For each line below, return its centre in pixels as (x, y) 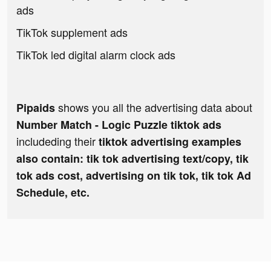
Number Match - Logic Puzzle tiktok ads (119, 125)
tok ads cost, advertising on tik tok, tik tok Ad (134, 176)
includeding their (57, 141)
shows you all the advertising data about (154, 107)
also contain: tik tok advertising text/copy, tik (132, 159)
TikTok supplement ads (72, 32)
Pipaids (36, 108)
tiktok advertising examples (170, 142)
